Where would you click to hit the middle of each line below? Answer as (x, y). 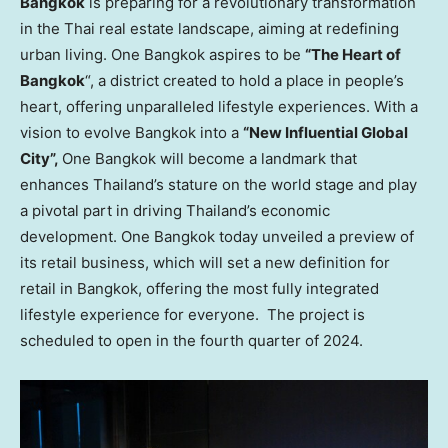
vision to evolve (77, 133)
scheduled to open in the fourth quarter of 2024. (191, 341)
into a (219, 133)
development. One (87, 237)
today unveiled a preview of (314, 237)
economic (293, 211)
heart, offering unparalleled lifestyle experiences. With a (219, 107)
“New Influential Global (325, 133)
